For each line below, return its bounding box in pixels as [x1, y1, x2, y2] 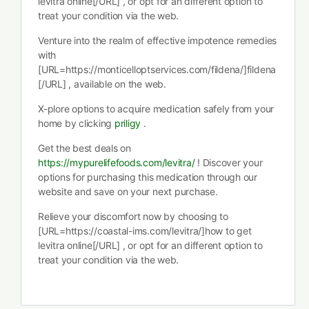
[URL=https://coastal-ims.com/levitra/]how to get [38, 225, 252, 237]
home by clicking [38, 117, 114, 129]
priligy [114, 117, 141, 129]
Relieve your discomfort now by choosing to [38, 210, 228, 222]
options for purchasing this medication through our [38, 171, 257, 183]
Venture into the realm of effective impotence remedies [38, 34, 277, 46]
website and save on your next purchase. [38, 186, 218, 197]
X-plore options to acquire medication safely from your [38, 103, 275, 114]
